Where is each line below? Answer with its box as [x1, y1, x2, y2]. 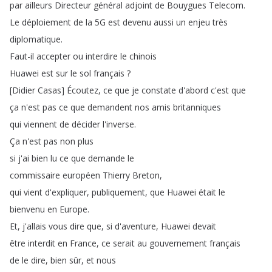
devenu [123, 16, 151, 28]
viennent [24, 118, 57, 130]
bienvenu [10, 203, 45, 215]
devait [192, 220, 216, 232]
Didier [12, 84, 35, 96]
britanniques [173, 101, 221, 113]
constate [141, 84, 176, 96]
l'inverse [103, 118, 134, 130]
